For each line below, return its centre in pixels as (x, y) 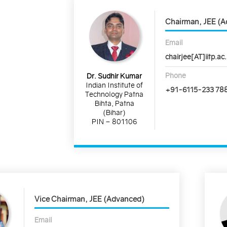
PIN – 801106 (115, 121)
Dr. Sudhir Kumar (115, 76)
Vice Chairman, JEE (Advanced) (89, 199)
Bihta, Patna (114, 103)
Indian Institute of (115, 85)
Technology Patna (115, 94)
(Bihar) (115, 112)
